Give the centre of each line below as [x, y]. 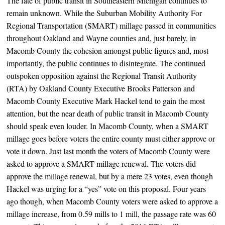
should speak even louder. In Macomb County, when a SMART [108, 126]
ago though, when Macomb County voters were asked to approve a [113, 201]
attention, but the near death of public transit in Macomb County [108, 114]
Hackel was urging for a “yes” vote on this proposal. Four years [106, 189]
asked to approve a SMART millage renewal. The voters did [101, 164]
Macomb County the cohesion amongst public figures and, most [108, 51]
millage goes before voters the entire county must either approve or [111, 139]
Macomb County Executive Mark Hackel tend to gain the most [106, 101]
